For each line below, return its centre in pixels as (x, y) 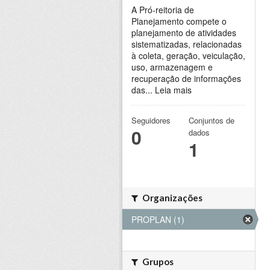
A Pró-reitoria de (163, 10)
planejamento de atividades (184, 33)
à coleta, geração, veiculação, (188, 56)
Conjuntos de (212, 121)
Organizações (171, 198)
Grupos (157, 262)
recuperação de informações (186, 79)
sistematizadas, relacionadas (187, 44)
